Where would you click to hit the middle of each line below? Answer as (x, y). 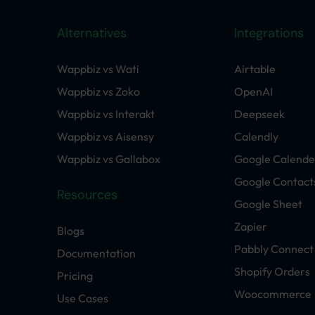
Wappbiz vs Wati (98, 69)
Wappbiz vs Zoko (98, 91)
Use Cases (83, 298)
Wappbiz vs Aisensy (105, 136)
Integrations (269, 33)
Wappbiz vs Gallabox (109, 159)
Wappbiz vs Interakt (106, 114)
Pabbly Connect (274, 249)
